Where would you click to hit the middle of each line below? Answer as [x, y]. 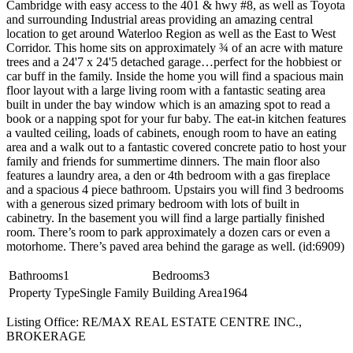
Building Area [187, 292]
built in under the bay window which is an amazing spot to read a [168, 104]
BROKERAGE [46, 336]
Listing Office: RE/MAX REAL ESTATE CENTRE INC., [154, 321]
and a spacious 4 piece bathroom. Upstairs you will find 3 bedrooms [175, 189]
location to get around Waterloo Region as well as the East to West [171, 33]
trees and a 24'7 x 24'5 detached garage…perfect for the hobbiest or [174, 61]
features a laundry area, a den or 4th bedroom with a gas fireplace [168, 175]
